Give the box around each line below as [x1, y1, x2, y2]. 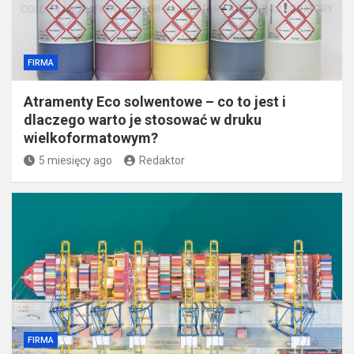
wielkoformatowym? [24, 129, 158, 146]
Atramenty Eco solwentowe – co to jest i [24, 92, 286, 110]
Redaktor [139, 153, 185, 167]
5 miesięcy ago [39, 153, 112, 167]
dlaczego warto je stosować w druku [24, 111, 262, 128]
